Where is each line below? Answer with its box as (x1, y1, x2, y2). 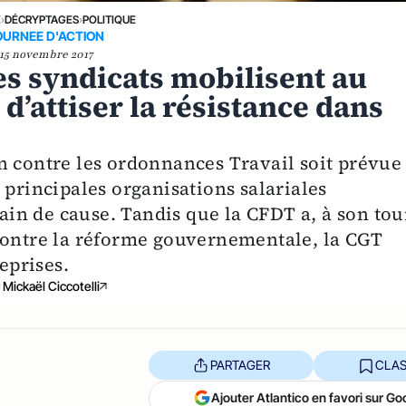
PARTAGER (209, 357, 270, 372)
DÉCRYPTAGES (5, 12, 80, 26)
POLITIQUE (82, 12, 137, 26)
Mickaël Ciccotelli (2, 277, 100, 294)
